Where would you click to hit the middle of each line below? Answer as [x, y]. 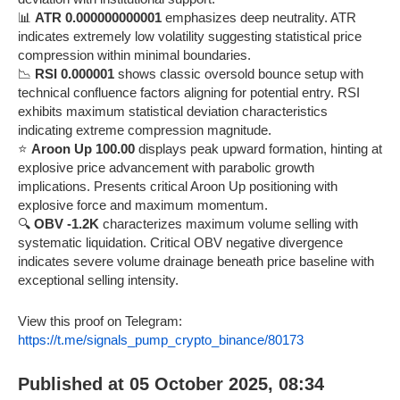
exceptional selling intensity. [98, 279]
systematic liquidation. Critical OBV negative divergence [180, 242]
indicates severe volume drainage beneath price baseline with [196, 261]
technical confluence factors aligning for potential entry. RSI [189, 92]
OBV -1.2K [67, 223]
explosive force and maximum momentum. [143, 204]
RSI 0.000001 [75, 73]
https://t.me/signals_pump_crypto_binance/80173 [161, 339]
